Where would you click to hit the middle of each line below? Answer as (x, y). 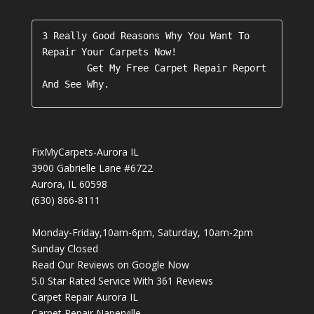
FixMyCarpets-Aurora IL (85, 152)
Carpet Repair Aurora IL (84, 297)
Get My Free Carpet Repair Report (64, 68)
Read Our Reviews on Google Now (110, 265)
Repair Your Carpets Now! (109, 52)
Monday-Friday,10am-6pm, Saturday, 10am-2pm (142, 233)
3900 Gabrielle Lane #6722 (92, 168)
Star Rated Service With (100, 281)
